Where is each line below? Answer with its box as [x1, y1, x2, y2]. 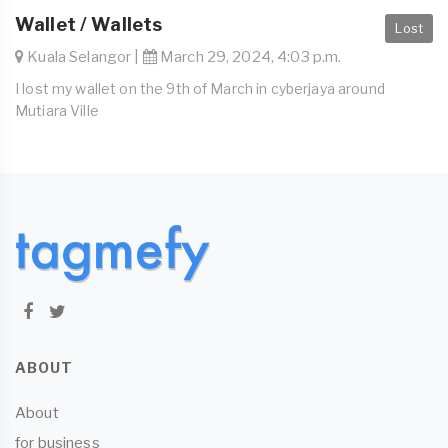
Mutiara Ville [15, 102, 99, 119]
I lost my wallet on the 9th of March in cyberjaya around [15, 80, 385, 97]
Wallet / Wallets [15, 14, 163, 35]
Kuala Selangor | [24, 48, 143, 66]
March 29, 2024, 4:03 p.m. [156, 48, 342, 66]
